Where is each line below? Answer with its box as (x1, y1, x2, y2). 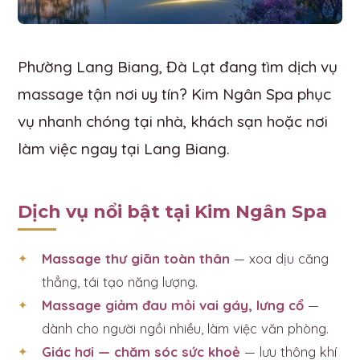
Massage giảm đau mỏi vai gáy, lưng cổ (42, 296, 304, 313)
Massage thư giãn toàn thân (42, 249, 230, 267)
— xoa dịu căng (230, 249, 329, 267)
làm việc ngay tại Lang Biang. (18, 138, 230, 158)
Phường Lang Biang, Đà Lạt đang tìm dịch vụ (18, 56, 337, 76)
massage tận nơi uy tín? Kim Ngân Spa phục (18, 84, 331, 104)
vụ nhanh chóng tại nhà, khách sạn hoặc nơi (18, 111, 328, 131)
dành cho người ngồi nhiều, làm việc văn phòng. (42, 319, 329, 337)
